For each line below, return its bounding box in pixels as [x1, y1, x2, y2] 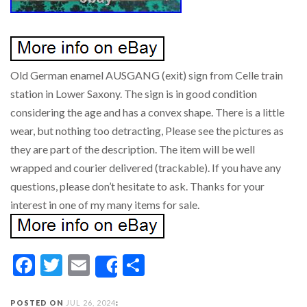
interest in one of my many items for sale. [10, 198, 199, 211]
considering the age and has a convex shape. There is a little [10, 106, 284, 119]
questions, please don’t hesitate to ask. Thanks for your [10, 180, 265, 193]
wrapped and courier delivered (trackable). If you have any [10, 161, 281, 174]
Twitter [62, 251, 134, 278]
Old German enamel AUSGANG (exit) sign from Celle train [10, 69, 283, 82]
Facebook [35, 251, 125, 278]
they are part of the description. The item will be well [10, 143, 255, 156]
